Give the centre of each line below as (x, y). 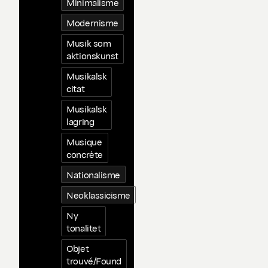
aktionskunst (92, 55)
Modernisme (92, 22)
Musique (84, 141)
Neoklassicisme (98, 195)
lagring (80, 121)
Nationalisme (93, 174)
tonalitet (84, 228)
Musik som (89, 43)
